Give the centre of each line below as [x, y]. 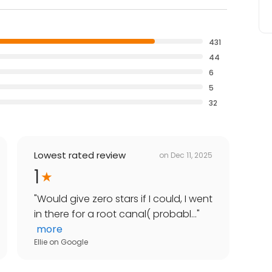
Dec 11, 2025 [192, 155]
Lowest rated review [80, 155]
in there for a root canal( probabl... [115, 214]
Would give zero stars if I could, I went [125, 199]
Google [74, 242]
